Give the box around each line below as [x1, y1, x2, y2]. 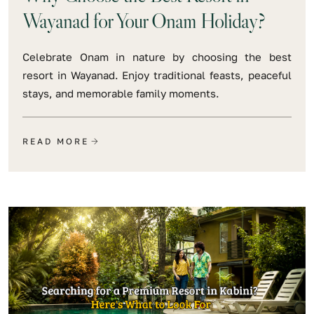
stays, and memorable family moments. [22, 86, 219, 100]
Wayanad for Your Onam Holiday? [22, 7, 265, 34]
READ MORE [22, 135, 89, 146]
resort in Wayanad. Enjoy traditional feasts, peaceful [22, 68, 292, 81]
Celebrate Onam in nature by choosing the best [22, 50, 292, 63]
